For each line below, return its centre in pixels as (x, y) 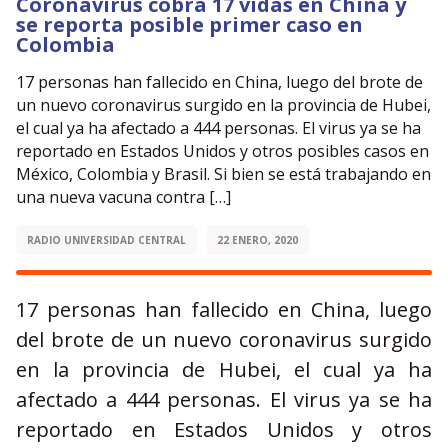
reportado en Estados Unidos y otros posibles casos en (222, 151)
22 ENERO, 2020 (258, 240)
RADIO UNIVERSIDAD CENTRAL (106, 240)
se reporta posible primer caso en (189, 24)
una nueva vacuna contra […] (123, 197)
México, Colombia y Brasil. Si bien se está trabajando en (223, 174)
